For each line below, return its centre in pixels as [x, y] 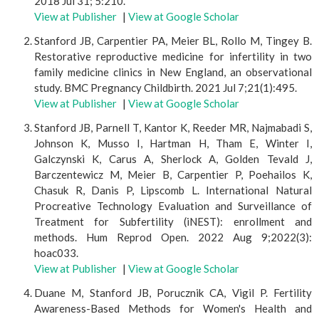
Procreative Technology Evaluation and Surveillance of [173, 206]
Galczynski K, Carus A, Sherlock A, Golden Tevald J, [173, 159]
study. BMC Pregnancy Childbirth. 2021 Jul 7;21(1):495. [166, 88]
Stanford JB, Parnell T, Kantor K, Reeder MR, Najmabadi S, [173, 127]
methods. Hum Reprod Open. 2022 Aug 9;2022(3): [173, 237]
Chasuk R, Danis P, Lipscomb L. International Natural [173, 190]
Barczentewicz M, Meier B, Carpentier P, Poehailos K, [173, 174]
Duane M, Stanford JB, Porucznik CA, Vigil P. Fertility [173, 293]
